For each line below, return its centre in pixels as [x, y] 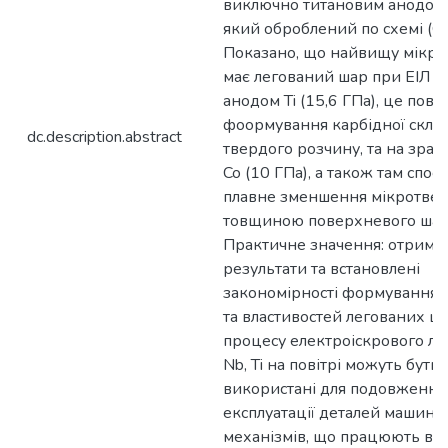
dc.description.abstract [104, 137]
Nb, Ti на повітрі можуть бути [331, 365]
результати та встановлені [321, 269]
